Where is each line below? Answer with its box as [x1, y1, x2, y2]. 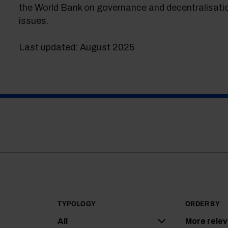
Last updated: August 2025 [18, 42, 134, 52]
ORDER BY [185, 200, 220, 208]
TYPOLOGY [58, 200, 96, 208]
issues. [18, 16, 49, 26]
